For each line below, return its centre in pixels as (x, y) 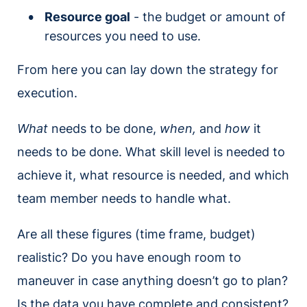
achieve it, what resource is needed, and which (153, 175)
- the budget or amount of (208, 17)
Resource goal (87, 17)
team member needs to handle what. (126, 199)
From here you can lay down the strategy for (148, 70)
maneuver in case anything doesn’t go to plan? (152, 281)
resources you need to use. (123, 36)
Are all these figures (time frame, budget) (136, 234)
